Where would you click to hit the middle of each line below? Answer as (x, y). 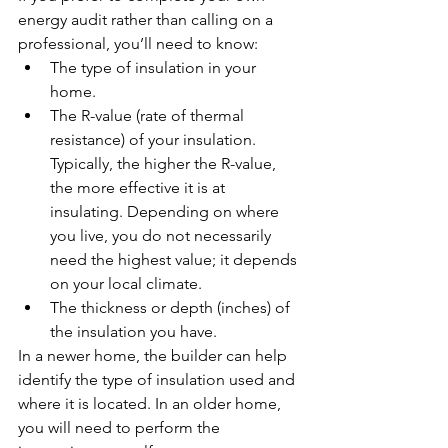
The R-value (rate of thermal (149, 115)
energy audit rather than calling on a (147, 19)
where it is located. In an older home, (151, 403)
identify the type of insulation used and (158, 379)
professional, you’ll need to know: (138, 43)
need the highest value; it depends (175, 259)
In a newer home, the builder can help (154, 355)
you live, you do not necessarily (162, 235)
